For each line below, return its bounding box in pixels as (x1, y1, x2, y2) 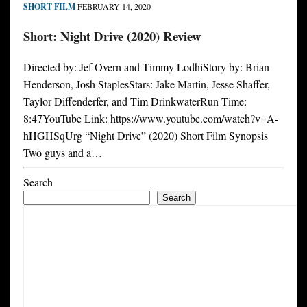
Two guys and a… (23, 145, 102, 160)
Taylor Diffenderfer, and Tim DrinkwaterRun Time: (23, 94, 247, 109)
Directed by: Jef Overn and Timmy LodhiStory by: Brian (23, 60, 269, 75)
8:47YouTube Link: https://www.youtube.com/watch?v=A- (23, 111, 278, 126)
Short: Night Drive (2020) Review (23, 26, 201, 45)
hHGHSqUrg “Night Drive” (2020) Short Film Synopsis (23, 128, 268, 143)
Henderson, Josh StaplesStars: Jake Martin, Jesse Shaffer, (23, 77, 270, 92)
